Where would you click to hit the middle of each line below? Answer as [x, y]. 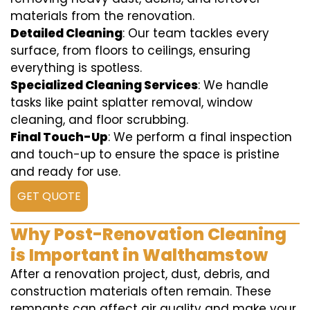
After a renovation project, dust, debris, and [140, 274]
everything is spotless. [76, 68]
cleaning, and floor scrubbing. [99, 120]
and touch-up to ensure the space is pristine [145, 154]
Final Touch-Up [59, 137]
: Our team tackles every [196, 33]
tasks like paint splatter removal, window [131, 102]
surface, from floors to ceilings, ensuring [130, 51]
